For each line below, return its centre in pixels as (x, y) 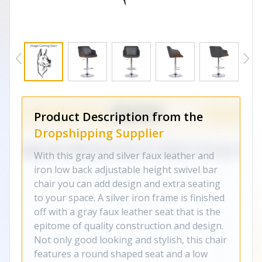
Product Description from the (118, 117)
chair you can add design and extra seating (127, 184)
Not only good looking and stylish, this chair (130, 240)
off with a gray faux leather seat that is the (127, 212)
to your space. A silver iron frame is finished (129, 198)
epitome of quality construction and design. (129, 226)
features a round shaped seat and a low (121, 254)
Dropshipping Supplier (99, 133)
